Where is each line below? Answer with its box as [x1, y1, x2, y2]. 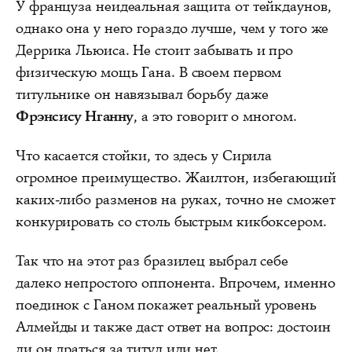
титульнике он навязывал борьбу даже [16, 85, 269, 104]
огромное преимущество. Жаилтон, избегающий [16, 168, 336, 188]
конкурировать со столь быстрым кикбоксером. [16, 212, 327, 232]
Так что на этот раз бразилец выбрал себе [16, 251, 288, 271]
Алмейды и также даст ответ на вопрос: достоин [16, 317, 331, 337]
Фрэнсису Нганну [16, 107, 134, 126]
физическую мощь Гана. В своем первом [16, 63, 282, 82]
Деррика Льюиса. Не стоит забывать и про [16, 41, 294, 60]
